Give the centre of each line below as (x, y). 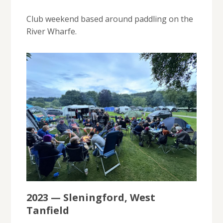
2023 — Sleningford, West (91, 197)
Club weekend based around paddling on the (110, 19)
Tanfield (48, 210)
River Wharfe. (51, 32)
